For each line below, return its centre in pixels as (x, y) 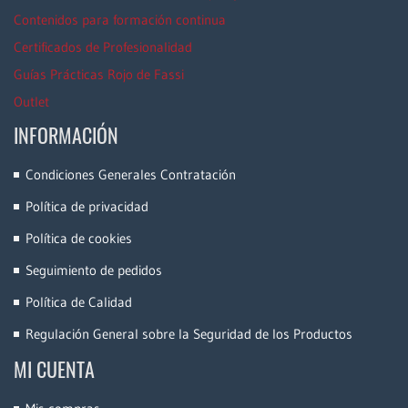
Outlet (31, 102)
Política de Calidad (79, 302)
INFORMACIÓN (66, 135)
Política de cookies (79, 239)
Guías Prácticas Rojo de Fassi (99, 75)
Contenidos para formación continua (120, 20)
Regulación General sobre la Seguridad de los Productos (189, 334)
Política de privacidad (87, 207)
